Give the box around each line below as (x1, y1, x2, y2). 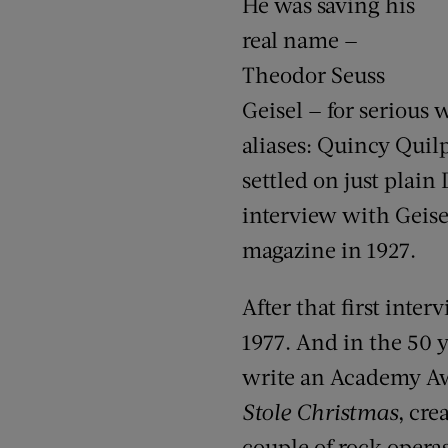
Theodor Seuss (242, 61, 385, 88)
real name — (242, 26, 358, 53)
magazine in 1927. (242, 236, 416, 263)
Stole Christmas (242, 398, 398, 425)
